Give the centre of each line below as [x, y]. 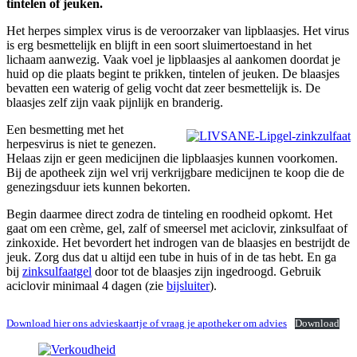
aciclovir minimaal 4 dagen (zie [86, 285]
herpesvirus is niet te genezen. [81, 143]
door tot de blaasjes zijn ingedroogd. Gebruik [206, 271]
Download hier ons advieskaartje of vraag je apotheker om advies [147, 323]
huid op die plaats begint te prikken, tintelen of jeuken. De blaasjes [173, 73]
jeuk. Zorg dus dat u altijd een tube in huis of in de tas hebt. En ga [171, 257]
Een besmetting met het [65, 129]
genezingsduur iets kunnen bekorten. [98, 186]
